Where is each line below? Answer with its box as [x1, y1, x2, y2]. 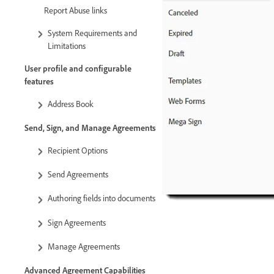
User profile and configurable [24, 62, 131, 73]
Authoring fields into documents [48, 193, 155, 204]
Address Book [48, 98, 94, 109]
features [24, 75, 54, 86]
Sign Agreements [48, 217, 106, 228]
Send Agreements [48, 169, 112, 180]
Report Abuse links [44, 4, 107, 15]
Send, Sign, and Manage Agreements [24, 122, 156, 133]
